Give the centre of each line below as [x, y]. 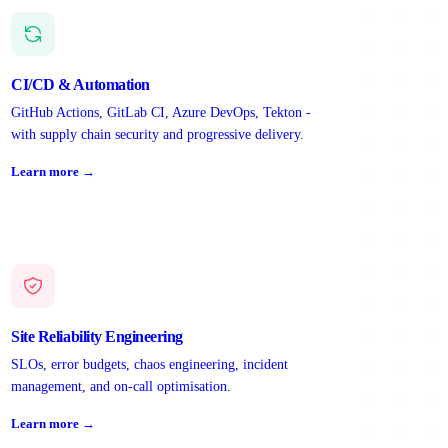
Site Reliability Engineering [97, 337]
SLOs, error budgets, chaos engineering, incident [150, 365]
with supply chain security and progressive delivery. [158, 135]
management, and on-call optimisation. [121, 387]
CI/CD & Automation [80, 85]
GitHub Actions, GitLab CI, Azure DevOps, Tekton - [161, 113]
